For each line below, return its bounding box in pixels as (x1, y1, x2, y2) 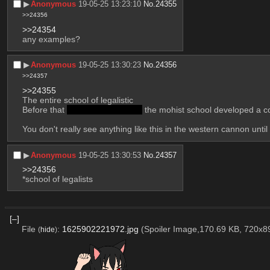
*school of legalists (22, 174, 93, 184)
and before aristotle (67, 105, 142, 115)
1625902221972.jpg (61, 224, 139, 234)
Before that (22, 105, 67, 115)
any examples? (22, 34, 80, 44)
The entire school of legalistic (22, 95, 133, 105)
